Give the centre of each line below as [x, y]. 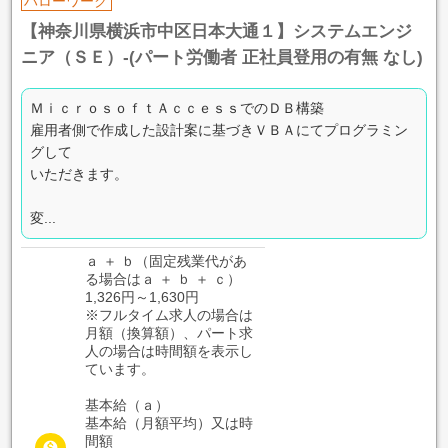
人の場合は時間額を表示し [168, 351]
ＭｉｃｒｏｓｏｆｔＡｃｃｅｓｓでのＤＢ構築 [176, 108]
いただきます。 [78, 174]
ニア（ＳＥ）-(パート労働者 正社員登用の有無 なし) [221, 58]
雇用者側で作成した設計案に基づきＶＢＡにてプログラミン [218, 130]
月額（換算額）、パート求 [168, 333]
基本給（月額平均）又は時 [168, 423]
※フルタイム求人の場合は [168, 315]
